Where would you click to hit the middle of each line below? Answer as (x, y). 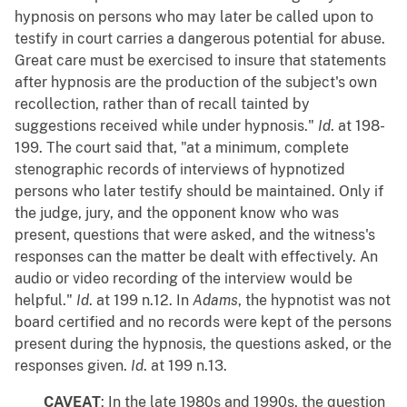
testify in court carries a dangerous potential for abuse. (200, 39)
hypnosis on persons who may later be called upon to (194, 17)
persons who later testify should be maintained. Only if (199, 192)
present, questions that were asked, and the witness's (195, 235)
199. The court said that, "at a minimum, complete (182, 148)
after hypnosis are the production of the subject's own (196, 83)
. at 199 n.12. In (141, 301)
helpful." (45, 301)
